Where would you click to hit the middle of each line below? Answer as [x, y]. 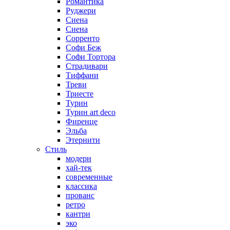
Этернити [83, 140]
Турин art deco [91, 112]
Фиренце [82, 121]
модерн [79, 158]
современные [89, 177]
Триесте [80, 93]
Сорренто [83, 38]
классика [81, 186]
